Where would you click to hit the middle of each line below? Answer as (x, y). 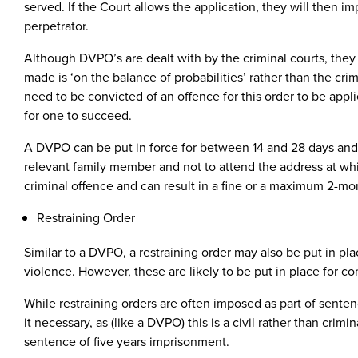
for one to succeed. (78, 115)
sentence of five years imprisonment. (127, 341)
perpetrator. (56, 25)
